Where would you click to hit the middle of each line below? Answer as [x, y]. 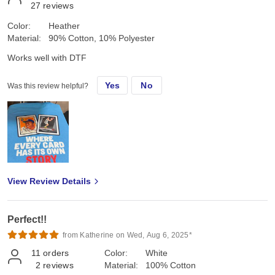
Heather [64, 25]
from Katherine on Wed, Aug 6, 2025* [127, 235]
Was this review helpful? [48, 86]
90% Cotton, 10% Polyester [102, 38]
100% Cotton [171, 265]
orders [56, 253]
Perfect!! [27, 219]
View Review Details [49, 181]
